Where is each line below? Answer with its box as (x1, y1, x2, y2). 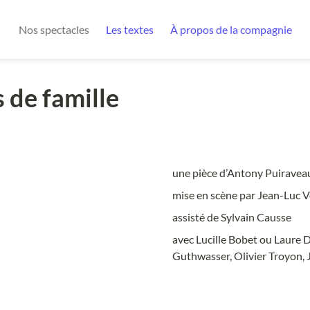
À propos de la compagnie (170, 23, 292, 36)
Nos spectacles (18, 23, 89, 36)
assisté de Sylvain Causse (172, 210, 291, 224)
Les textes (105, 23, 154, 36)
